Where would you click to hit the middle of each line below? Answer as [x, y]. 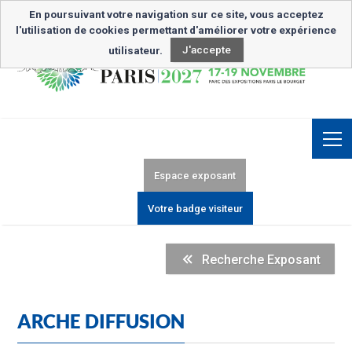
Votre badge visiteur [195, 209]
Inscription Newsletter [241, 13]
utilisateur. [137, 50]
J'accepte [207, 50]
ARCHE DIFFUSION [101, 321]
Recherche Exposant [261, 259]
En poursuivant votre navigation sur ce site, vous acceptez [176, 14]
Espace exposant [195, 176]
